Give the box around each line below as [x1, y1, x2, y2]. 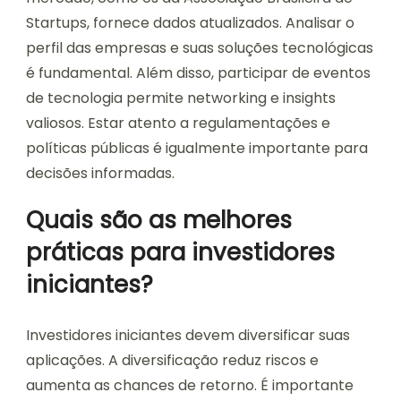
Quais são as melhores [26, 203, 292, 236]
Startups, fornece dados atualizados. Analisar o [26, 12, 354, 33]
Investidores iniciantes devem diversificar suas [26, 324, 350, 346]
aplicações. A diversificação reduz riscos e [26, 349, 319, 371]
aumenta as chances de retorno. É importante [26, 374, 354, 396]
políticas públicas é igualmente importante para [26, 137, 368, 158]
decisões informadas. [26, 162, 175, 183]
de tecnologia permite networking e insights [26, 87, 336, 108]
